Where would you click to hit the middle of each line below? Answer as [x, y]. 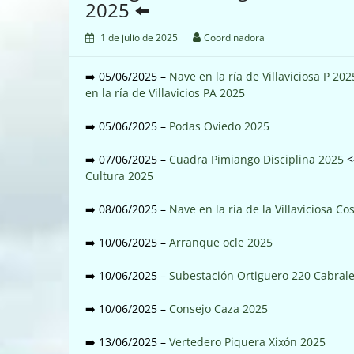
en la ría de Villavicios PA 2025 [165, 92]
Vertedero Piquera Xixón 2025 [247, 341]
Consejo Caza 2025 [218, 308]
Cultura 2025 [119, 175]
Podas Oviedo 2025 [219, 126]
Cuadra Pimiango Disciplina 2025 [256, 159]
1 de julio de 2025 [139, 37]
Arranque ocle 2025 [221, 242]
